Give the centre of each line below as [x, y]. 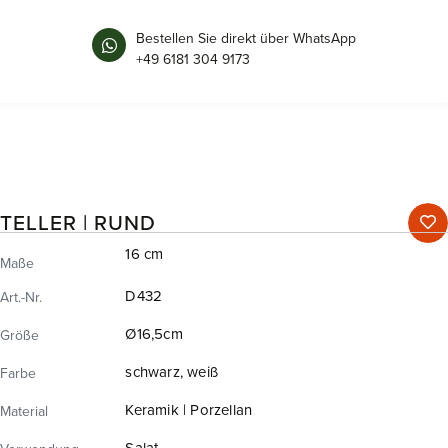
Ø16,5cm [154, 333]
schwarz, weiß [171, 371]
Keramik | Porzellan [189, 409]
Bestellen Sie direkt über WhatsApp [246, 38]
